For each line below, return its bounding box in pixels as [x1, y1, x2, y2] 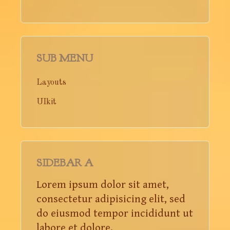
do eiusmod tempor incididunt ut [36, 207, 193, 220]
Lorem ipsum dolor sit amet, [36, 178, 169, 191]
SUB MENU [36, 51, 93, 65]
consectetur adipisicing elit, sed [36, 193, 185, 205]
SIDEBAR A [36, 156, 93, 170]
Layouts [36, 78, 66, 87]
